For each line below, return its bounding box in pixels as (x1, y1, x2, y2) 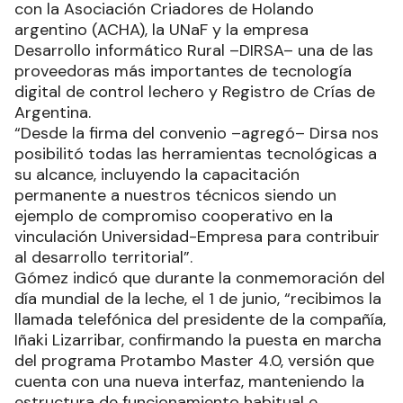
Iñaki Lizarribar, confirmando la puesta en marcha (14, 328, 381, 351)
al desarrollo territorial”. (14, 246, 193, 268)
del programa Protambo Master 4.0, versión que (14, 349, 374, 372)
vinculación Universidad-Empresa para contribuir (14, 225, 380, 247)
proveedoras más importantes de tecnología (14, 59, 352, 82)
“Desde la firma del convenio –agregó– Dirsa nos (14, 121, 379, 144)
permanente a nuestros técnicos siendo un (14, 184, 336, 206)
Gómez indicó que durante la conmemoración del (14, 266, 385, 289)
